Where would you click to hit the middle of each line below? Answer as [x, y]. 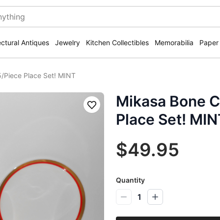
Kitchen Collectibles [117, 42]
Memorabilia [174, 42]
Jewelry [68, 42]
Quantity [130, 180]
